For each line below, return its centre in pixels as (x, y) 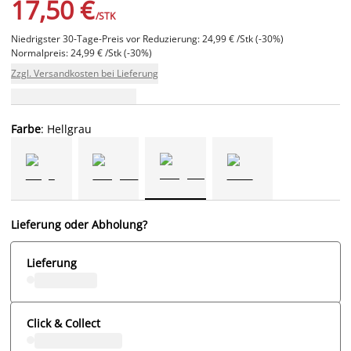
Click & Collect (63, 323)
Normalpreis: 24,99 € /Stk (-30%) (81, 52)
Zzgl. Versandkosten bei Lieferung (85, 73)
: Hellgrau (66, 128)
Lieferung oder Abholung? (79, 224)
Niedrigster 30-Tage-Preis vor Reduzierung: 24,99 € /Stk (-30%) (147, 38)
